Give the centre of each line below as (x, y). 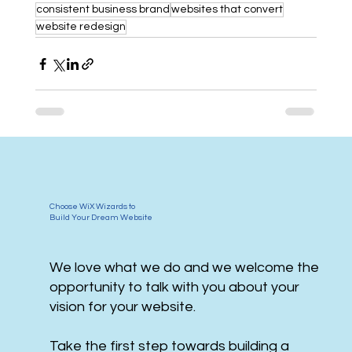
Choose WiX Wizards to (92, 207)
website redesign (81, 27)
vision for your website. (122, 306)
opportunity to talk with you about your (174, 287)
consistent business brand (103, 10)
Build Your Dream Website (101, 218)
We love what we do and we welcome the (184, 267)
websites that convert (227, 10)
